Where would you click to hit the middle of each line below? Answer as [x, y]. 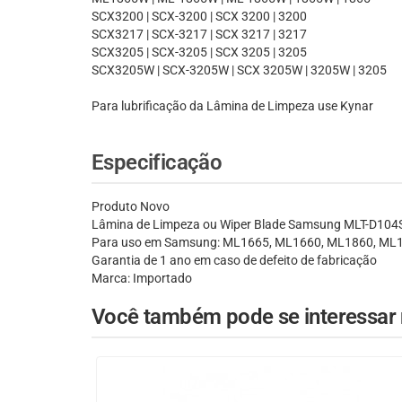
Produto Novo [131, 207]
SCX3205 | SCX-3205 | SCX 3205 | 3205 [199, 52]
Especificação [157, 163]
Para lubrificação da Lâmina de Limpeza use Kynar [232, 106]
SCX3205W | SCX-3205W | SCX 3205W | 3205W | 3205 [239, 70]
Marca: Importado [142, 279]
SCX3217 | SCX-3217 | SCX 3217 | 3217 [199, 35]
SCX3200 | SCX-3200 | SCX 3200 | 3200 [199, 17]
